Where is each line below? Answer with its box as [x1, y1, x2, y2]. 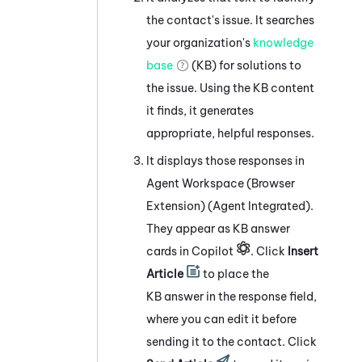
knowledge [253, 35, 314, 50]
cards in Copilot [146, 243, 236, 259]
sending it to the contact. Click [146, 334, 317, 349]
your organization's [146, 35, 253, 50]
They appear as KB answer [146, 221, 290, 236]
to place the [200, 266, 269, 281]
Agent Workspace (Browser [146, 175, 295, 191]
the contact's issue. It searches [146, 12, 314, 27]
